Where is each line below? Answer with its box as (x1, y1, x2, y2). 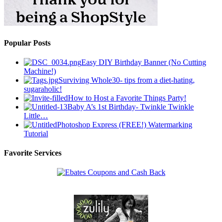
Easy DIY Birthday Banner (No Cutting (81, 57, 206, 66)
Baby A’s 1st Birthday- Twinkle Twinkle (67, 102, 194, 111)
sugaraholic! (24, 84, 62, 93)
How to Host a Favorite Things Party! (68, 93, 186, 102)
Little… (24, 111, 48, 120)
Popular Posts (4, 38, 51, 47)
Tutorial (24, 129, 48, 138)
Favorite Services (4, 149, 61, 158)
